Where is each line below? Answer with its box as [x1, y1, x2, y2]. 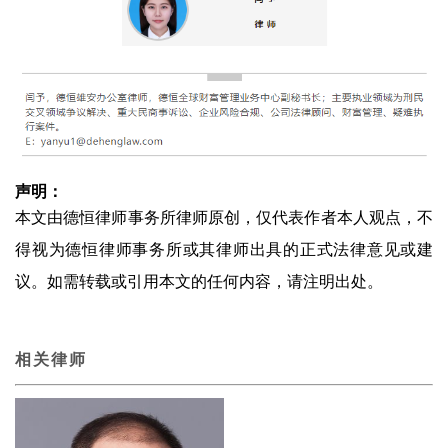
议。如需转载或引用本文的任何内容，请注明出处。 [15, 272, 383, 290]
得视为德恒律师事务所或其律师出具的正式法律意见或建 [15, 240, 433, 258]
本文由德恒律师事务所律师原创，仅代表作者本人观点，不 [15, 208, 433, 226]
